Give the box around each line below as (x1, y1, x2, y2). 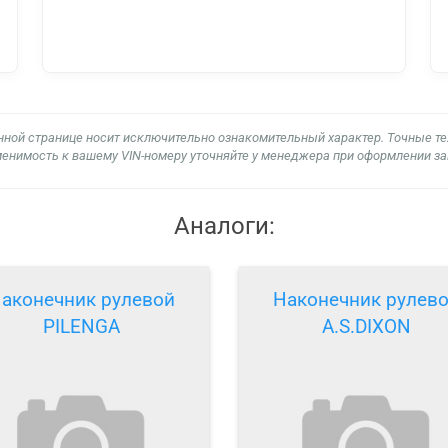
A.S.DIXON (322, 315, 411, 339)
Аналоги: (173, 211, 275, 240)
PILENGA (43, 315, 120, 339)
